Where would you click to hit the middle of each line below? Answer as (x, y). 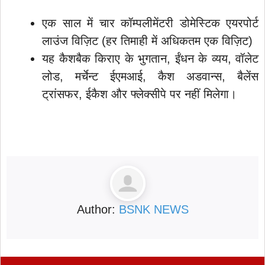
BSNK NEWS (153, 209)
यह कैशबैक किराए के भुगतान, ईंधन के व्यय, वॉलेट (150, 58)
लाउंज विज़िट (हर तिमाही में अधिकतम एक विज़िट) (147, 41)
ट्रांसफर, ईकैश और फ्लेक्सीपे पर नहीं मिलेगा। (139, 94)
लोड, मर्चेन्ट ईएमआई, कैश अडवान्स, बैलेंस (150, 76)
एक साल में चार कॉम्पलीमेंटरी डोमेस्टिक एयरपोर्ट (150, 23)
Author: (98, 209)
